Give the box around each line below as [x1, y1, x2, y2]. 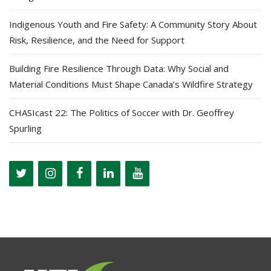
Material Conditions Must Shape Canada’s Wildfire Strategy [9, 77, 253, 90]
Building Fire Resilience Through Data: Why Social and [9, 62, 229, 74]
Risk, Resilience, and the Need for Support [9, 33, 184, 46]
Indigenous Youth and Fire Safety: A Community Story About [9, 18, 257, 30]
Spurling [9, 122, 42, 134]
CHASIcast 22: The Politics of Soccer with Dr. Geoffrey [9, 106, 234, 119]
